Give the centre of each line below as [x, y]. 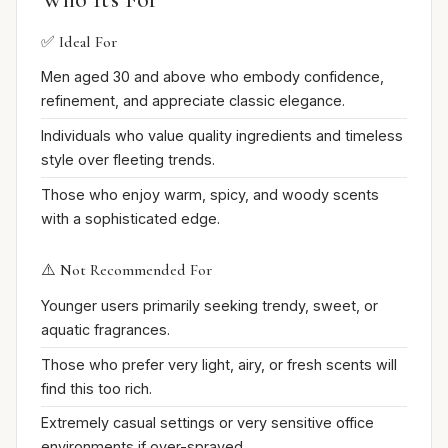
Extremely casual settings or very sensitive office [207, 423]
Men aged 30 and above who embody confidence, [212, 77]
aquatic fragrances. [105, 330]
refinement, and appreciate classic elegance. [193, 101]
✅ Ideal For [79, 41]
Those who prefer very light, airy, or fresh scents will [219, 364]
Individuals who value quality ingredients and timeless [222, 136]
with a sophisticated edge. [130, 218]
